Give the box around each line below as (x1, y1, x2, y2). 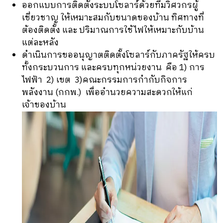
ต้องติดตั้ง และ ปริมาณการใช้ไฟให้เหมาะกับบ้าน (22, 23, 204, 37)
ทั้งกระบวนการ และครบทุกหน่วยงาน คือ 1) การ (22, 60, 205, 75)
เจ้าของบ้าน (22, 98, 66, 112)
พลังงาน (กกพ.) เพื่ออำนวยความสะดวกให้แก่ (22, 85, 193, 100)
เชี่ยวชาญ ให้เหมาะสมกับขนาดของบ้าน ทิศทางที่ (22, 10, 204, 25)
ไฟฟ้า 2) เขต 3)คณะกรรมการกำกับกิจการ (22, 73, 187, 87)
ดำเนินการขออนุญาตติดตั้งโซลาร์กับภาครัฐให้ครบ (22, 48, 215, 62)
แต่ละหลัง (22, 35, 59, 50)
